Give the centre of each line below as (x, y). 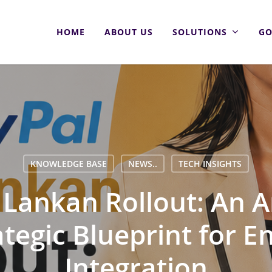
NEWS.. (142, 163)
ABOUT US (129, 32)
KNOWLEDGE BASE (68, 163)
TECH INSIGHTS (210, 163)
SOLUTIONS (200, 32)
